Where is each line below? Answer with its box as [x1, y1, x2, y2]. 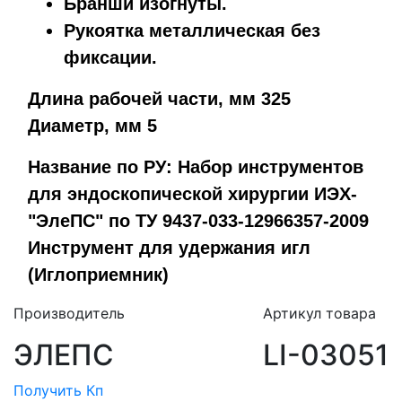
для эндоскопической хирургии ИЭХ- [28, 183, 357, 204]
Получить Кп [13, 380, 103, 399]
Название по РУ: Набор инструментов [28, 156, 363, 177]
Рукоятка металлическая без [64, 20, 320, 40]
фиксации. [64, 47, 157, 67]
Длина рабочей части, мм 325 [28, 88, 291, 109]
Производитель [13, 303, 125, 322]
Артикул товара [263, 303, 376, 322]
